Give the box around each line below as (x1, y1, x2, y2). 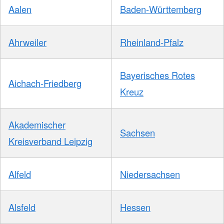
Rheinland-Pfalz (120, 35, 183, 49)
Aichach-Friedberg (8, 76, 81, 90)
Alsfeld (8, 200, 35, 214)
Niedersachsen (120, 167, 180, 181)
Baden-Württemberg (120, 2, 201, 16)
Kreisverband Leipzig (8, 134, 92, 148)
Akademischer (8, 118, 65, 131)
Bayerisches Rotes (120, 68, 195, 82)
